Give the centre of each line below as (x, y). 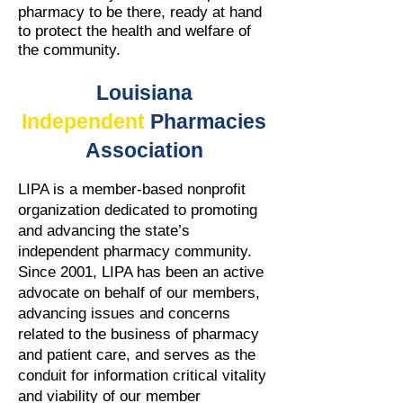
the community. (69, 50)
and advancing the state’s (104, 231)
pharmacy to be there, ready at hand (140, 12)
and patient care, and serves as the (137, 355)
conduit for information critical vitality (142, 376)
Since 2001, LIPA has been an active (141, 272)
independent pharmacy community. (135, 251)
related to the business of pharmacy (139, 334)
